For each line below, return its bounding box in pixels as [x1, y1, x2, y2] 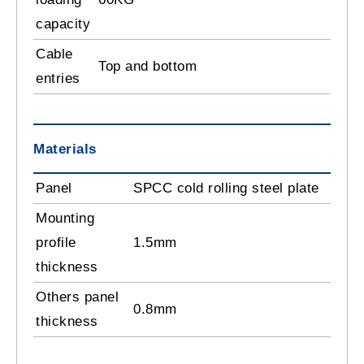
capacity [36, 16, 90, 32]
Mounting [36, 210, 94, 227]
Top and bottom [98, 58, 201, 75]
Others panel [36, 289, 119, 305]
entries [36, 71, 80, 87]
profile [36, 235, 76, 251]
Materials [33, 141, 97, 158]
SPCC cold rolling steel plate [133, 180, 319, 197]
